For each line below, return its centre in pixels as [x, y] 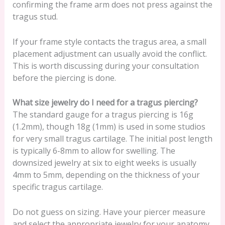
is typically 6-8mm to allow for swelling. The [94, 151]
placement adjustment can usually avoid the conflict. [109, 53]
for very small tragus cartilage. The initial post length [112, 139]
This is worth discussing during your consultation [105, 66]
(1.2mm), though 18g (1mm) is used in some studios [109, 127]
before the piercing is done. [64, 78]
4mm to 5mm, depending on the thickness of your [106, 175]
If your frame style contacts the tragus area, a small [109, 41]
